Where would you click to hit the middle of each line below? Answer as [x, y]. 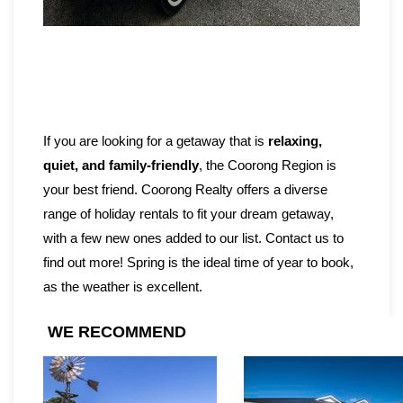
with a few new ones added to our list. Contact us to [193, 238]
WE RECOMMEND [115, 332]
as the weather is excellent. [123, 287]
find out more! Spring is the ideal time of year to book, [198, 263]
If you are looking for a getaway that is [156, 141]
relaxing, [295, 141]
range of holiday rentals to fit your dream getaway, [188, 214]
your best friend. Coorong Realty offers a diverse [185, 190]
